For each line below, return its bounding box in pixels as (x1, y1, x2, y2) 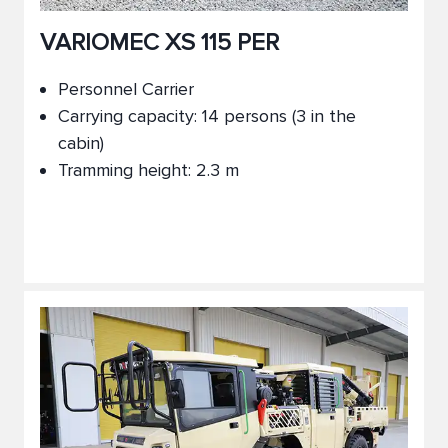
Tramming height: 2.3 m (58, 159, 239, 181)
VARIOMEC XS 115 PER (40, 28, 279, 57)
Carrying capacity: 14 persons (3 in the (58, 105, 356, 127)
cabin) (58, 132, 104, 154)
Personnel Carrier (58, 78, 194, 100)
